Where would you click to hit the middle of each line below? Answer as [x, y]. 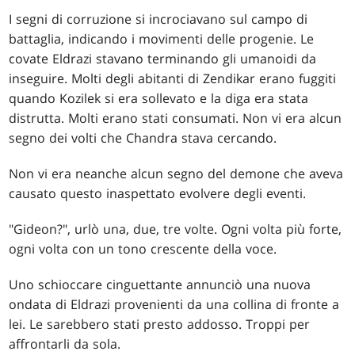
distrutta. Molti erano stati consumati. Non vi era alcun [176, 118]
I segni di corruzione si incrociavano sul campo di [158, 19]
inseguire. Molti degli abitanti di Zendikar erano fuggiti [173, 79]
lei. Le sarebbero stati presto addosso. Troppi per [160, 324]
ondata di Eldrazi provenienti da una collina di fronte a [174, 305]
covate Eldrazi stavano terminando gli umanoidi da [163, 59]
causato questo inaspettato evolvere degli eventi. [158, 194]
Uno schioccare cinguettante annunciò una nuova [160, 285]
